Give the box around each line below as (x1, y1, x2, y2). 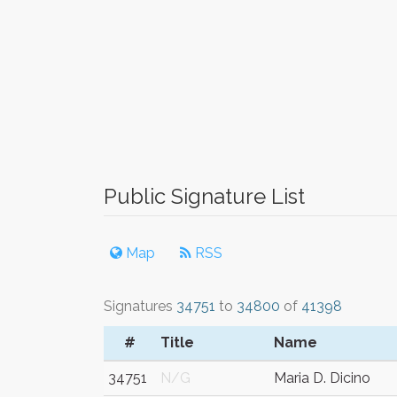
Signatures (104, 298, 176, 315)
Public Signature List (104, 183, 305, 209)
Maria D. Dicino (274, 370, 370, 386)
